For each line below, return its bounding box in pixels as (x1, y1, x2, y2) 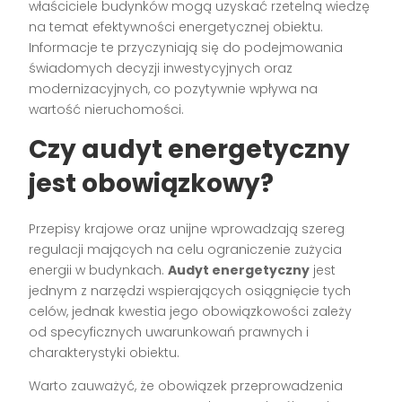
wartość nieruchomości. (29, 100, 185, 119)
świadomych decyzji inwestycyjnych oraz (29, 59, 293, 78)
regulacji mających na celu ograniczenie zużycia (29, 240, 343, 259)
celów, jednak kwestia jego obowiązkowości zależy (29, 302, 353, 321)
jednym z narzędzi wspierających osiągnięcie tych (29, 282, 352, 301)
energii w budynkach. (29, 261, 169, 280)
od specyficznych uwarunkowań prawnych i (29, 323, 310, 342)
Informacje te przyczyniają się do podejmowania (29, 39, 344, 57)
